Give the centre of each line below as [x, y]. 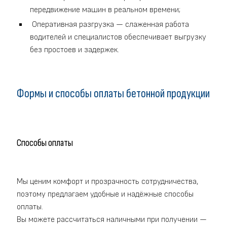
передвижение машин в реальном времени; [105, 10]
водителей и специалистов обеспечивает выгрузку [118, 37]
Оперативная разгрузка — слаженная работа [109, 24]
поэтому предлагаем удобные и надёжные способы [105, 195]
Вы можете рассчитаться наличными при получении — [112, 220]
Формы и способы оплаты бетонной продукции [113, 93]
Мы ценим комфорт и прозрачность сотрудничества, [107, 182]
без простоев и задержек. [74, 50]
